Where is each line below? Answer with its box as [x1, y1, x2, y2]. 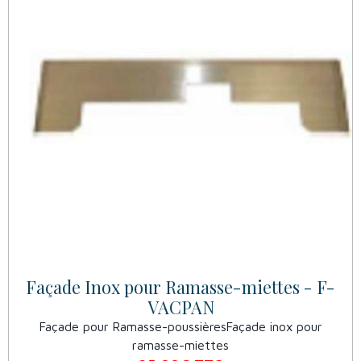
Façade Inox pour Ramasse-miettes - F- [26, 276, 335, 299]
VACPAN [147, 296, 214, 319]
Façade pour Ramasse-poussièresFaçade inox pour [39, 319, 322, 334]
